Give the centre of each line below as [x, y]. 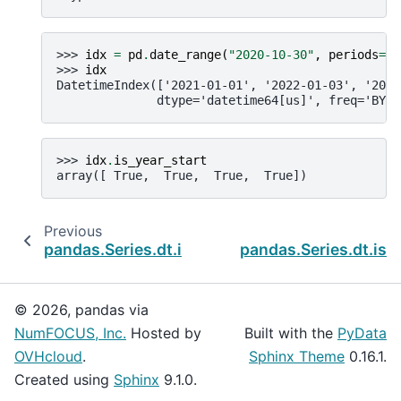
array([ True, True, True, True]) [182, 175]
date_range [185, 54]
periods [354, 54]
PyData [362, 333]
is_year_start [160, 160]
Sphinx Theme [297, 356]
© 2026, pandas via [81, 310]
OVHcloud [48, 356]
